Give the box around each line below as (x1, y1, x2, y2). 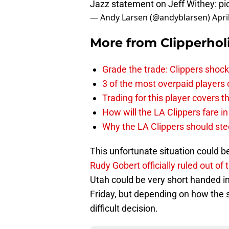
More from (90, 35, 161, 51)
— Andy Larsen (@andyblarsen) (90, 12, 212, 24)
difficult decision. (90, 203, 158, 214)
